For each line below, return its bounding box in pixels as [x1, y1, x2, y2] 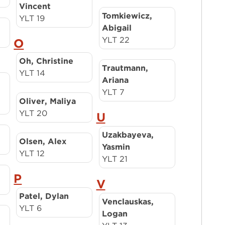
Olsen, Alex [19, 137, 67, 146]
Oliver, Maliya [19, 96, 76, 106]
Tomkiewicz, [101, 11, 152, 21]
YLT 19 [19, 14, 45, 23]
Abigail [101, 23, 132, 33]
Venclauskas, [101, 197, 154, 206]
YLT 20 [19, 108, 48, 118]
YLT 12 [19, 149, 45, 158]
